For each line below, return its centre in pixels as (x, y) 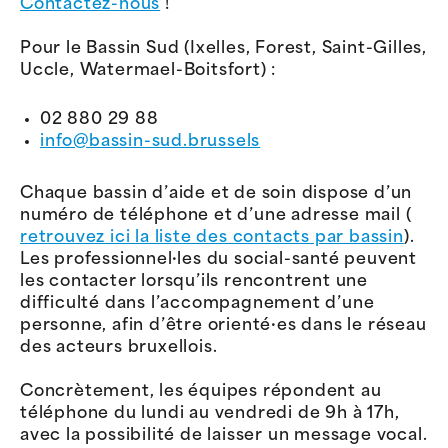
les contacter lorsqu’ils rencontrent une (194, 282)
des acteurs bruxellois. (119, 348)
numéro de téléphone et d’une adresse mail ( (216, 216)
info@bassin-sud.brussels (150, 142)
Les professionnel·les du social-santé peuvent (218, 260)
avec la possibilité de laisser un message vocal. (224, 436)
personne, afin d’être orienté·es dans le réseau (223, 326)
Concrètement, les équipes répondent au (201, 392)
